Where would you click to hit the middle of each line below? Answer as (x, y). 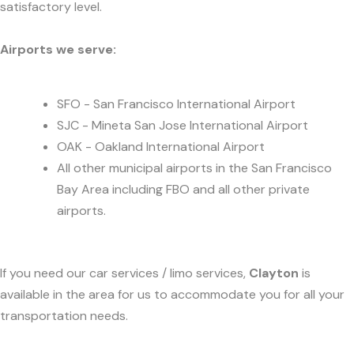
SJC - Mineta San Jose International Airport (183, 125)
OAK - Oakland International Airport (161, 146)
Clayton (274, 273)
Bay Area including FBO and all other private (183, 189)
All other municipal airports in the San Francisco (194, 168)
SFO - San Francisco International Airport (176, 104)
